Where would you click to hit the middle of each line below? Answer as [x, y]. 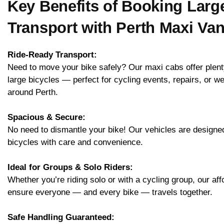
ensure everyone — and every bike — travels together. [110, 192]
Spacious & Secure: [46, 117]
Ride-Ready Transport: [52, 55]
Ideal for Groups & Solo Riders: [70, 167]
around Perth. [33, 92]
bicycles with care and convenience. [75, 142]
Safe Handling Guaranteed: [61, 217]
